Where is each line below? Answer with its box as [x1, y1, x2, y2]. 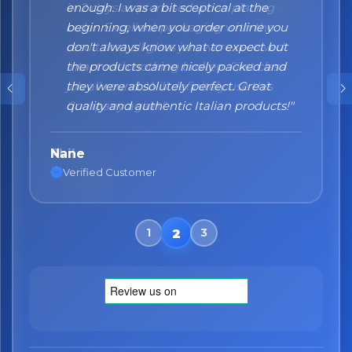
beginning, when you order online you [66, 19, 288, 35]
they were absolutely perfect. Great [66, 78, 270, 93]
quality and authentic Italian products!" [66, 97, 294, 113]
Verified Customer [63, 166, 156, 178]
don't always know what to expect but [66, 38, 288, 54]
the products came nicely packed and [66, 58, 286, 74]
